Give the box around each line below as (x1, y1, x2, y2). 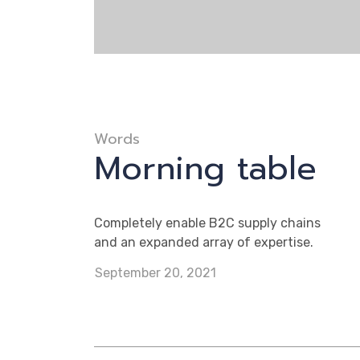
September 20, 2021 (95, 265, 216, 280)
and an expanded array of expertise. (94, 235, 313, 250)
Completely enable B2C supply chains (94, 215, 321, 231)
